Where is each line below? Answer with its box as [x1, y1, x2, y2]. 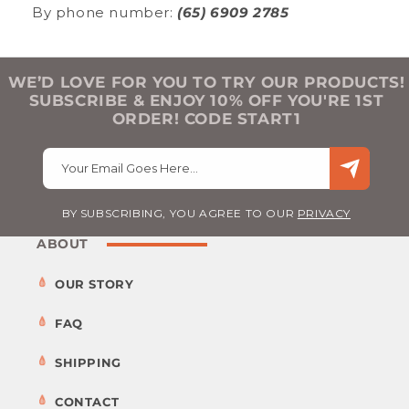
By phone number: [32, 3, 178, 21]
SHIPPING [55, 354, 121, 370]
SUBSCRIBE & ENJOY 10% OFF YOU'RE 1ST [28, 90, 384, 110]
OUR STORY [55, 276, 134, 291]
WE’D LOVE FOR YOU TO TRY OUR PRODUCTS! [7, 72, 405, 91]
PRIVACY [297, 205, 351, 220]
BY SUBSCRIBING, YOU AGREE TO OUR [61, 205, 298, 220]
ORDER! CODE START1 [111, 109, 301, 128]
